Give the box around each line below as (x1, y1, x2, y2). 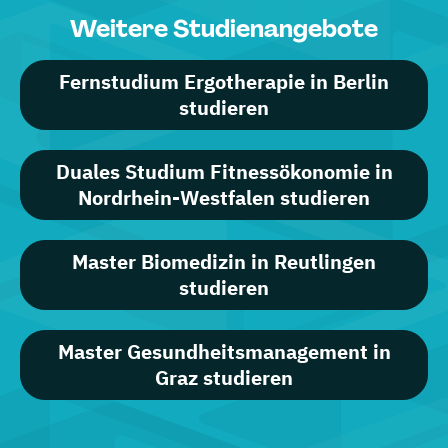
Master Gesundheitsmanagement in (57, 338, 391, 365)
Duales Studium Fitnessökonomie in (55, 158, 393, 185)
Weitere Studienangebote (70, 13, 378, 44)
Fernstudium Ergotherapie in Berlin (59, 68, 389, 95)
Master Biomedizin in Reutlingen (72, 248, 376, 275)
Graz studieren (155, 364, 293, 391)
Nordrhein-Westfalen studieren (78, 184, 370, 211)
